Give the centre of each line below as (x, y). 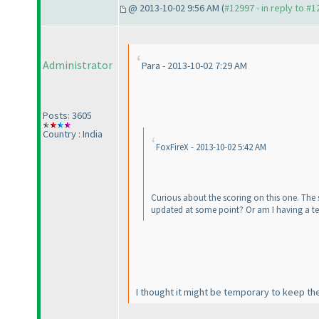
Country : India (73, 134)
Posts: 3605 (67, 116)
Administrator (78, 65)
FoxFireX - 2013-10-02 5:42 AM (211, 147)
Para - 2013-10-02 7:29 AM (194, 66)
